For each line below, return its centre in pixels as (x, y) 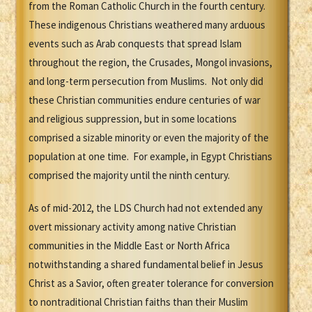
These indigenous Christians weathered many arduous (147, 25)
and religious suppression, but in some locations (133, 119)
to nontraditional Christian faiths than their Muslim (138, 302)
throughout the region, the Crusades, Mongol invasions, (150, 63)
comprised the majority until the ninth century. (129, 175)
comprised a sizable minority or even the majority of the (149, 138)
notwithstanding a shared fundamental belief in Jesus (146, 265)
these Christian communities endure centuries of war (145, 100)
